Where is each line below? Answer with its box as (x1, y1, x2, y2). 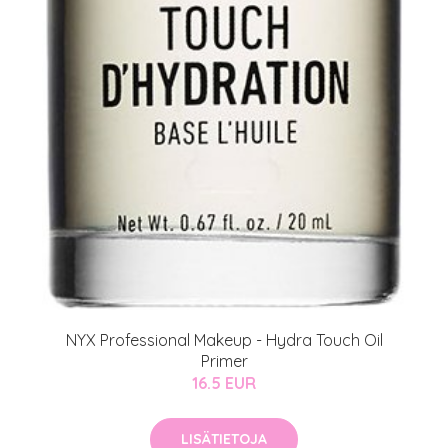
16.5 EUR (192, 372, 256, 393)
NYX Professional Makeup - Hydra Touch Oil (65, 329, 383, 350)
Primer (200, 350, 248, 371)
